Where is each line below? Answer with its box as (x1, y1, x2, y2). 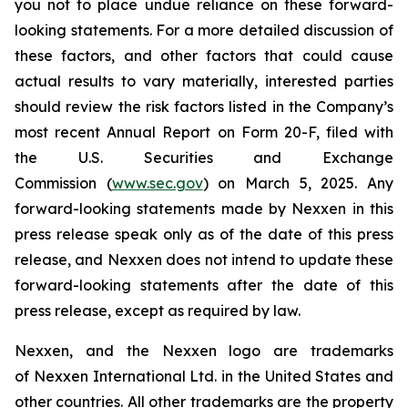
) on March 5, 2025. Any (202, 174, 394, 192)
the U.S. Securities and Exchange (15, 148, 393, 167)
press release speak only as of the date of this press (15, 225, 393, 243)
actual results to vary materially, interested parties (15, 72, 393, 90)
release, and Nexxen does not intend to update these (15, 250, 393, 269)
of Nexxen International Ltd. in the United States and (15, 367, 393, 385)
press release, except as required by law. (15, 301, 301, 320)
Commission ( (15, 174, 112, 192)
